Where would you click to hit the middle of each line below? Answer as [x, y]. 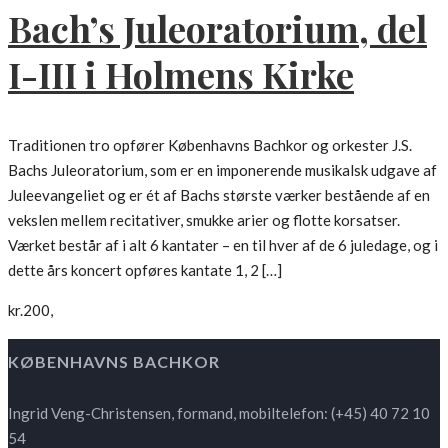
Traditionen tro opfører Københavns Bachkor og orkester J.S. [210, 144]
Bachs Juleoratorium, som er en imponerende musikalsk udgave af [222, 169]
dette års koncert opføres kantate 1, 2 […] [145, 269]
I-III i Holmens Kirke [181, 73]
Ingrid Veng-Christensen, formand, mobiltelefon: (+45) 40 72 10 [219, 412]
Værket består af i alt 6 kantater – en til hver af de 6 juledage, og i [223, 244]
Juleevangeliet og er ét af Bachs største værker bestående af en [219, 194]
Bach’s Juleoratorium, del [217, 27]
